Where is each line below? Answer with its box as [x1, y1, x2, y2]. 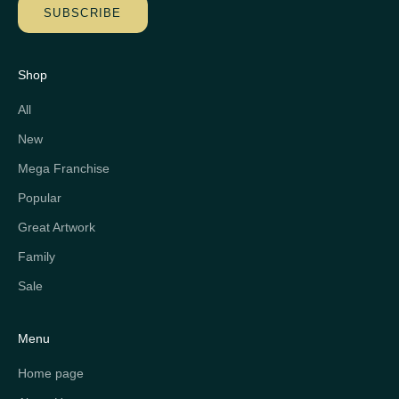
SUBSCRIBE [44, 6, 122, 20]
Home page [18, 365, 84, 380]
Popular [18, 190, 61, 205]
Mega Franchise [18, 160, 110, 175]
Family [18, 248, 55, 264]
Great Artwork [18, 219, 95, 234]
